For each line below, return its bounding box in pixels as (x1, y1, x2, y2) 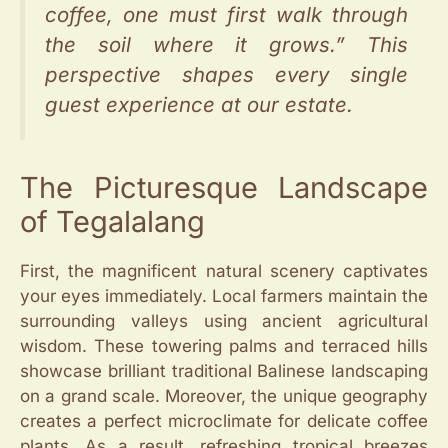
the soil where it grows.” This (45, 31, 408, 57)
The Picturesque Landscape (20, 169, 428, 205)
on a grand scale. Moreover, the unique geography (20, 385, 428, 406)
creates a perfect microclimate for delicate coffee (20, 410, 428, 431)
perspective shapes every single (45, 61, 408, 87)
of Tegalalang (20, 203, 205, 239)
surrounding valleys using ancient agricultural (20, 310, 428, 331)
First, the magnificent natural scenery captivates (20, 260, 428, 281)
